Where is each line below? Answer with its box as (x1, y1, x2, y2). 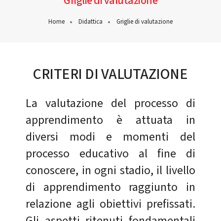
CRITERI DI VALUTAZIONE (33, 63, 188, 85)
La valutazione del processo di (26, 95, 195, 112)
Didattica (78, 17, 103, 26)
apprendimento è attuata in (26, 111, 195, 129)
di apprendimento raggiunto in (26, 179, 195, 196)
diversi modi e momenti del (26, 128, 195, 146)
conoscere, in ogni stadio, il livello (26, 162, 195, 180)
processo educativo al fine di (26, 145, 195, 163)
